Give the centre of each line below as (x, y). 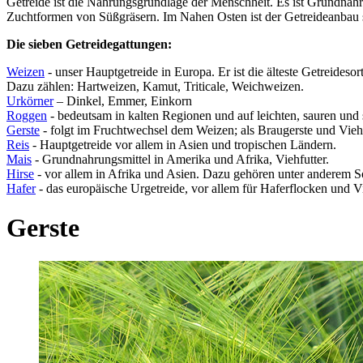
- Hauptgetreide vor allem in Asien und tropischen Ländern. (183, 144)
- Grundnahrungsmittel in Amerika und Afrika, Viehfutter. (180, 159)
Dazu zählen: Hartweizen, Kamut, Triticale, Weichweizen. (155, 86)
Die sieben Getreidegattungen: (89, 44)
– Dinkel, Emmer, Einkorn (123, 100)
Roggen (27, 115)
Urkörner (30, 100)
